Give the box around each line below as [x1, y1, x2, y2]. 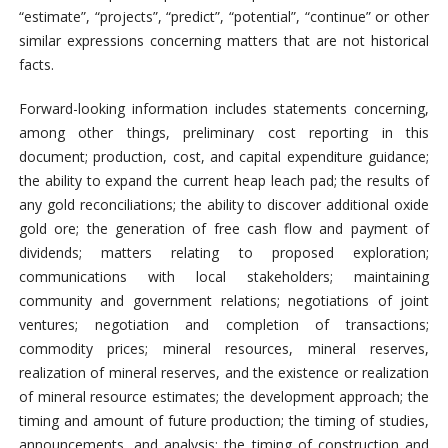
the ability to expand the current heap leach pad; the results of [18, 171, 430, 191]
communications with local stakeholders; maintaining [18, 267, 430, 287]
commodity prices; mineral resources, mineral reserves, [18, 339, 430, 359]
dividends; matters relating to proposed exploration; [18, 243, 430, 263]
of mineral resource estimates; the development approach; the [18, 387, 430, 407]
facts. [18, 55, 54, 75]
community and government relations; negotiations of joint [18, 291, 430, 311]
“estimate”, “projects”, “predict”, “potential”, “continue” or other [18, 7, 430, 27]
